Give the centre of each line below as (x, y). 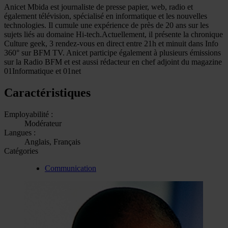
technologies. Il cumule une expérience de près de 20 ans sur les (106, 25)
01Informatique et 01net (42, 71)
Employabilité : (28, 114)
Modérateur (43, 123)
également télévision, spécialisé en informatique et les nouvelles (106, 16)
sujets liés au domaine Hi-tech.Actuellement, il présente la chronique (113, 34)
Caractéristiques (47, 92)
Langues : (20, 132)
